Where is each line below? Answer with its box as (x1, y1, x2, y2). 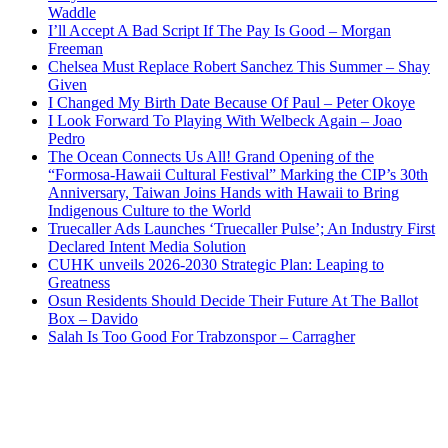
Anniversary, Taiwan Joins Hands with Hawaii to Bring (48, 184, 399, 202)
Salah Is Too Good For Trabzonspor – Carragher (48, 328, 355, 346)
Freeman (48, 40, 103, 58)
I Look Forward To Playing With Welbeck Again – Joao (48, 112, 402, 130)
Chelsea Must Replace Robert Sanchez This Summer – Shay (48, 58, 430, 76)
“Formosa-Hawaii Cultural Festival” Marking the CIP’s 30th (48, 166, 428, 184)
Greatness (48, 274, 110, 292)
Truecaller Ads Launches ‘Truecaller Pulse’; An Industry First (48, 220, 435, 238)
